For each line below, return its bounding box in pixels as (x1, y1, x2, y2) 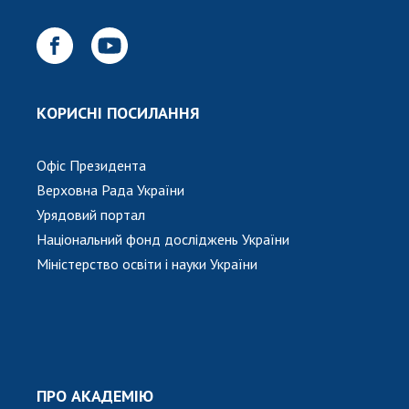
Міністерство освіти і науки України (37, 254, 257, 273)
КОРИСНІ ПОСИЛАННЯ (37, 101, 200, 123)
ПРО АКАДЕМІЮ (37, 384, 153, 406)
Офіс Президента (37, 155, 146, 174)
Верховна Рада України (37, 180, 184, 199)
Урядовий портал (37, 204, 145, 224)
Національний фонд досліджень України (37, 229, 289, 248)
